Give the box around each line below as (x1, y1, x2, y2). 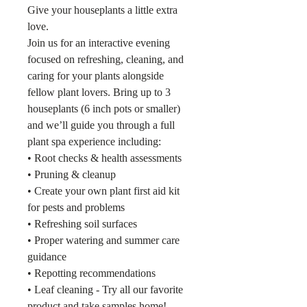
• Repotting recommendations (27, 267, 156, 279)
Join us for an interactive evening (27, 37, 170, 49)
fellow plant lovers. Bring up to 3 (27, 86, 171, 98)
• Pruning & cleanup (27, 169, 116, 180)
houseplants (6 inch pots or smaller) (27, 103, 180, 114)
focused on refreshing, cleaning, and (27, 53, 184, 65)
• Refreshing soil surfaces (27, 218, 137, 230)
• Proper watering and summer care (27, 234, 180, 246)
